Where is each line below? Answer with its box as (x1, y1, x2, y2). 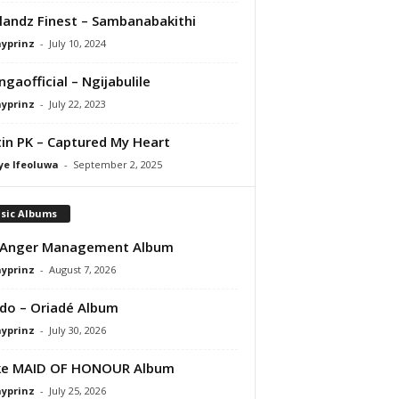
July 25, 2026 (48, 383, 106, 397)
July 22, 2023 (48, 96, 106, 110)
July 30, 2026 (48, 322, 106, 337)
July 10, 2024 (48, 36, 106, 50)
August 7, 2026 (48, 262, 116, 276)
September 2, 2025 (72, 157, 162, 171)
